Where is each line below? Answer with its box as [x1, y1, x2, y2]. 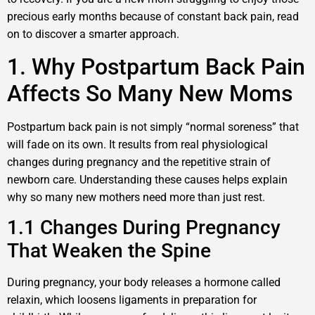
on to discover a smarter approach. [7, 27, 179, 41]
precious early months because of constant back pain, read [7, 10, 299, 24]
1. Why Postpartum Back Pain [7, 53, 305, 80]
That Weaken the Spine [7, 239, 211, 263]
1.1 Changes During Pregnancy [7, 216, 281, 240]
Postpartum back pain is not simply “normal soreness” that [7, 120, 299, 134]
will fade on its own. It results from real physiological [7, 137, 268, 151]
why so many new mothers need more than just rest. [7, 190, 265, 204]
